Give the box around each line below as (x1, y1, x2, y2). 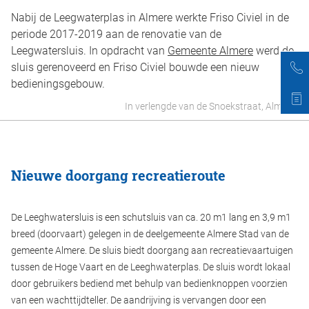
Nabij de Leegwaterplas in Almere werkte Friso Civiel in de (11, 11, 289, 25)
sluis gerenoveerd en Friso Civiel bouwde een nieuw (11, 61, 259, 74)
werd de (253, 44, 294, 58)
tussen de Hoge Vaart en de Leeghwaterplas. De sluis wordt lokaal (11, 261, 290, 273)
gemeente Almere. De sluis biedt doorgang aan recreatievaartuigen (11, 245, 293, 257)
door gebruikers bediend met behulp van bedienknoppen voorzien (11, 278, 288, 290)
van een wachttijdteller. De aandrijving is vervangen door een (11, 295, 266, 306)
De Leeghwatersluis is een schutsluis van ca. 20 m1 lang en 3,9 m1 (11, 212, 291, 223)
